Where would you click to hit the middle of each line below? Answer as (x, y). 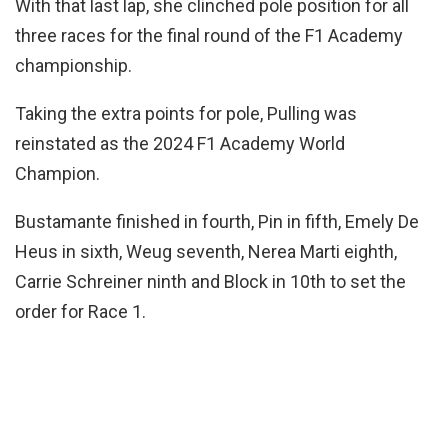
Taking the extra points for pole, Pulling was (186, 114)
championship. (73, 66)
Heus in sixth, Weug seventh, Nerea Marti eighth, (206, 252)
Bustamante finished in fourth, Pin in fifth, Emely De (217, 222)
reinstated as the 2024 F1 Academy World (180, 144)
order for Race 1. (80, 312)
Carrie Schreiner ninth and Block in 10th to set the (210, 282)
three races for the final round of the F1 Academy (209, 36)
